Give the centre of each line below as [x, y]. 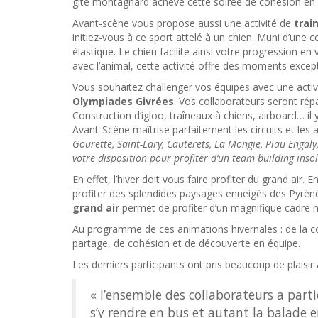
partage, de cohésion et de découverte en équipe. [186, 243]
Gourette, [93, 144]
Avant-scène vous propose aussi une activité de [183, 23]
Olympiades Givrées [123, 101]
